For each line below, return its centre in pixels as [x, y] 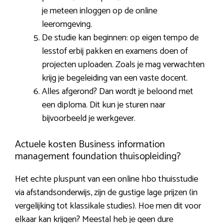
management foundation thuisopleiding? [98, 156]
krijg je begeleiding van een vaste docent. [115, 78]
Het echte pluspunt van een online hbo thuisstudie [107, 179]
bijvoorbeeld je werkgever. [89, 118]
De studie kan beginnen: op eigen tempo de [120, 38]
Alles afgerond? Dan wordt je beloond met [117, 91]
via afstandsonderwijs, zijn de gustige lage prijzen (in [106, 192]
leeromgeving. [67, 24]
